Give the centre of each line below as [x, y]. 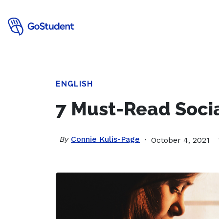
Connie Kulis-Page [105, 139]
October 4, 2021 [180, 140]
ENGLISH [74, 84]
